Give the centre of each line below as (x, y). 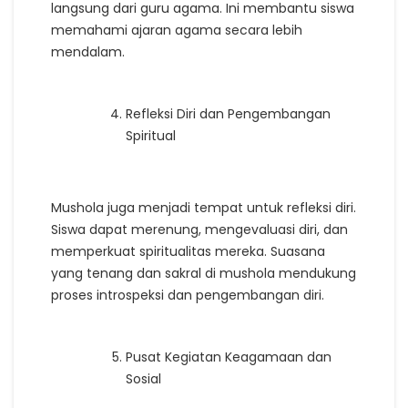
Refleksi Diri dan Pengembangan (228, 113)
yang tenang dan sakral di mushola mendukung (204, 273)
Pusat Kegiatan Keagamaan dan (229, 357)
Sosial (143, 378)
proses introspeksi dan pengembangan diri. (188, 295)
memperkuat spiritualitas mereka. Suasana (188, 251)
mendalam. (88, 51)
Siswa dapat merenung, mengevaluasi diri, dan (199, 229)
